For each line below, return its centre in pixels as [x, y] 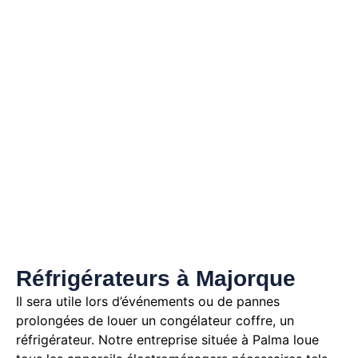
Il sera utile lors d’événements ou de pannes [148, 302]
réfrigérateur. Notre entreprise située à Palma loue [167, 340]
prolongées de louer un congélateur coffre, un [155, 321]
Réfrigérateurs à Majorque [156, 279]
